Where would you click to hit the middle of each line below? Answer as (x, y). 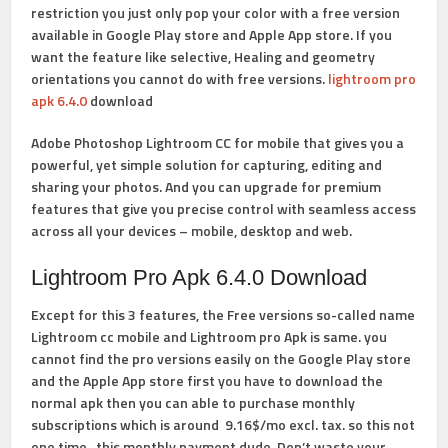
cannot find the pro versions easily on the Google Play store (221, 358)
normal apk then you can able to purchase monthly (193, 402)
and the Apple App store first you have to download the (207, 380)
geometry (344, 56)
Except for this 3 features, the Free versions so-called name (223, 314)
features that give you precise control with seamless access (224, 208)
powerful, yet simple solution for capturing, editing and (207, 164)
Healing (257, 56)
